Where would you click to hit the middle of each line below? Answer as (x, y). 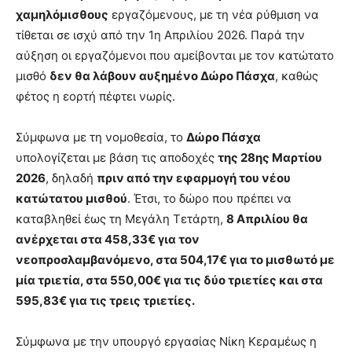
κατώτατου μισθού (71, 199)
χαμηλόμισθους (62, 15)
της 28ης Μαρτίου (270, 158)
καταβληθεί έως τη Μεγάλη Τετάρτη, (121, 219)
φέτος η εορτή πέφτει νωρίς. (95, 97)
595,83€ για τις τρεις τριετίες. (105, 301)
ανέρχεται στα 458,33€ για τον (108, 240)
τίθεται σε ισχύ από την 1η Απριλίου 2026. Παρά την (160, 35)
